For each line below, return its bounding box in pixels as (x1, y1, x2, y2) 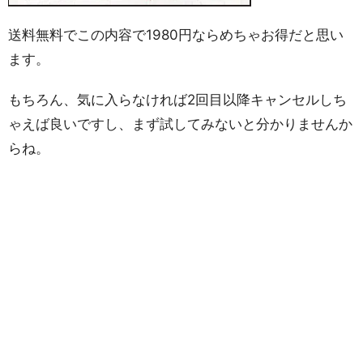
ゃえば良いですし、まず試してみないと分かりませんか (8, 116, 352, 132)
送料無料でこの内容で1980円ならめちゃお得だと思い (8, 27, 344, 43)
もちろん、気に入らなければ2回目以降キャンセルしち (8, 92, 347, 108)
